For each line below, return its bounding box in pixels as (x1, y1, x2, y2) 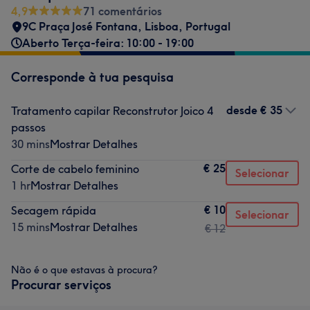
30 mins (11, 137, 50, 151)
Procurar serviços (11, 277, 111, 293)
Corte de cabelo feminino (11, 162, 139, 176)
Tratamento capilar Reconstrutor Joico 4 (11, 104, 213, 118)
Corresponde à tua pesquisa (11, 69, 174, 85)
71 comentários (83, 4, 162, 18)
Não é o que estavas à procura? (11, 264, 158, 276)
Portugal (185, 19, 230, 33)
